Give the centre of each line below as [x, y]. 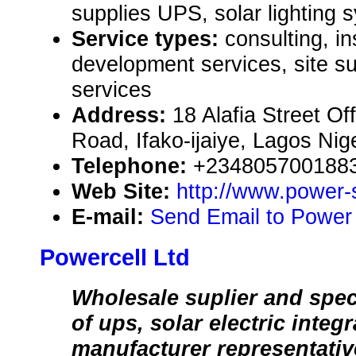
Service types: [148, 39]
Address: [122, 115]
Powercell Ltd [115, 258]
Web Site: [124, 192]
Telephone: [132, 166]
